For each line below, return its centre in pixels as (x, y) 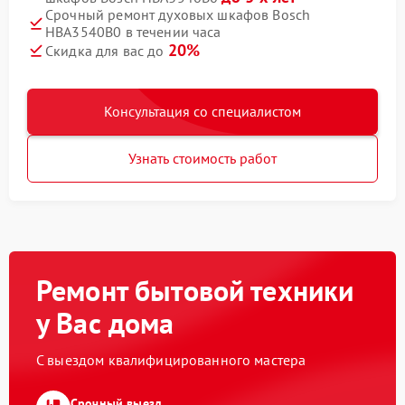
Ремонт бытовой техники (195, 291)
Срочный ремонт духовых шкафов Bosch (178, 15)
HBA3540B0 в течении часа (133, 32)
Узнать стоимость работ (202, 159)
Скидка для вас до (107, 51)
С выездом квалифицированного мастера (171, 360)
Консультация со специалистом (202, 112)
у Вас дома (105, 323)
